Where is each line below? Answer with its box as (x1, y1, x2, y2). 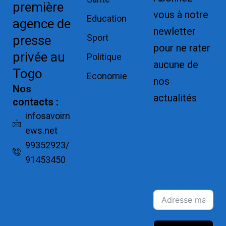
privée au (12, 49, 65, 65)
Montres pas (153, 158, 211, 171)
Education (87, 13, 127, 24)
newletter (153, 25, 196, 37)
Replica (153, 108, 187, 121)
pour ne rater (153, 42, 210, 54)
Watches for (153, 125, 210, 137)
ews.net (25, 125, 58, 136)
